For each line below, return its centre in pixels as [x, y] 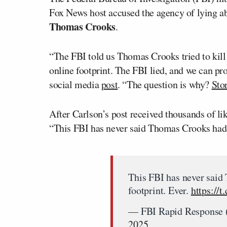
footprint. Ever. [160, 191]
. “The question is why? [165, 85]
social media [75, 85]
